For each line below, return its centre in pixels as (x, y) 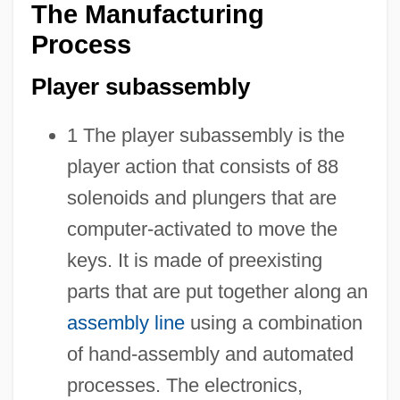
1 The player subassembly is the (205, 135)
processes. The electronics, (184, 385)
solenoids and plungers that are (201, 197)
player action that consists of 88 (202, 166)
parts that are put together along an (217, 291)
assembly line (125, 322)
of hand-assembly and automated (210, 354)
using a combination (273, 322)
